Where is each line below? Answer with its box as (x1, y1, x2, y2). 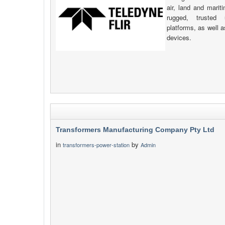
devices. (167, 33, 192, 42)
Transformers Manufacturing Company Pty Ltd (56, 126, 214, 134)
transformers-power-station (63, 141, 130, 149)
